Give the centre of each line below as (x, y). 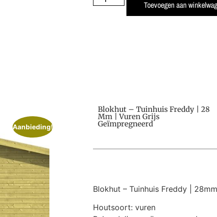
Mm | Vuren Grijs (129, 117)
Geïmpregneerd (125, 124)
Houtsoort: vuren (124, 208)
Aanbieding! (32, 127)
